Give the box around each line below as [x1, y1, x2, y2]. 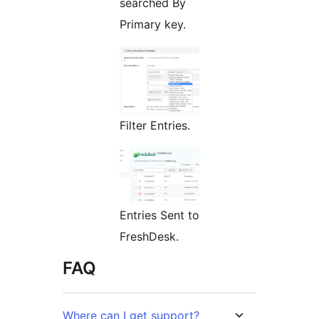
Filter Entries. [120, 117, 190, 132]
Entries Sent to [120, 207, 199, 222]
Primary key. [120, 16, 186, 31]
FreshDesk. [120, 229, 179, 244]
